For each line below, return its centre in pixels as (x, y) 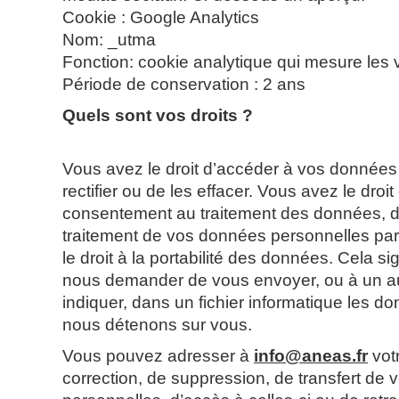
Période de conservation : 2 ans (184, 84)
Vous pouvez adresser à (158, 356)
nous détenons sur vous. (157, 325)
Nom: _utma (109, 40)
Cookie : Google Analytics (161, 17)
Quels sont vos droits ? (158, 115)
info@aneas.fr (311, 356)
